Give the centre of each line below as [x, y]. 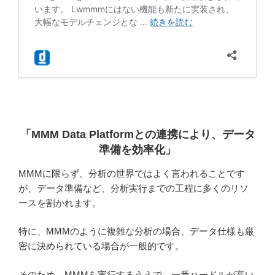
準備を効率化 [132, 150]
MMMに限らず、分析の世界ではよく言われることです [132, 173]
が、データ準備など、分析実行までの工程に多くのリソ [134, 188]
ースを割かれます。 [60, 203]
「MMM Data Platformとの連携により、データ [137, 135]
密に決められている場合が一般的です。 [101, 246]
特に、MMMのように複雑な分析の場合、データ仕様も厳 [136, 231]
